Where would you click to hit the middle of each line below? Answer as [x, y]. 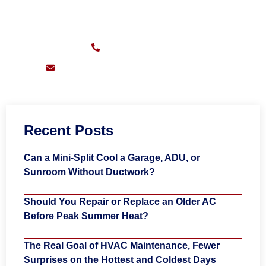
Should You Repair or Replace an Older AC [120, 202]
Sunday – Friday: [106, 12]
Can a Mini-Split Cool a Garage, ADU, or [112, 158]
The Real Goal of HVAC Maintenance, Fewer [122, 246]
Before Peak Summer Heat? [86, 216]
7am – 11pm [171, 12]
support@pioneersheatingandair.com [142, 68]
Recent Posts [69, 131]
